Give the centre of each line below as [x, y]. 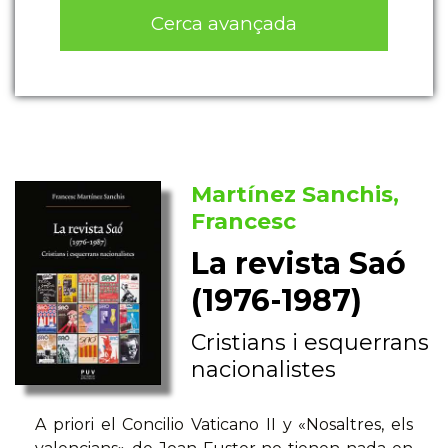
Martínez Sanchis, [295, 195]
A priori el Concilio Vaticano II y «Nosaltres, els [224, 425]
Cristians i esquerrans [310, 343]
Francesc [244, 222]
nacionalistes [264, 370]
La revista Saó [299, 264]
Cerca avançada [224, 23]
